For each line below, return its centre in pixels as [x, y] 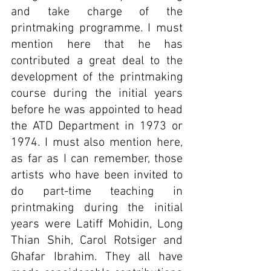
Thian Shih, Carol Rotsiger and [97, 241]
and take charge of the [97, 12]
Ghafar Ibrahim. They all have [97, 257]
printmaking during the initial [97, 208]
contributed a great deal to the [97, 61]
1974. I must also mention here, [97, 143]
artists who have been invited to [97, 175]
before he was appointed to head [97, 110]
